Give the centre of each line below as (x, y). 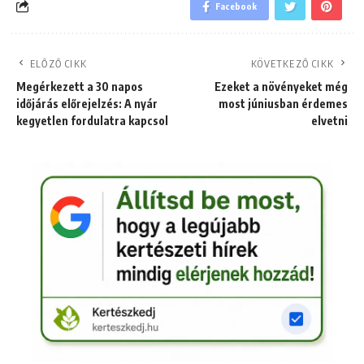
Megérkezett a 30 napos (80, 86)
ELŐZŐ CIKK (58, 63)
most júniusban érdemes (283, 103)
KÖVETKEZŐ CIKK (292, 63)
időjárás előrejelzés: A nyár (87, 103)
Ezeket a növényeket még (281, 86)
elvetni (329, 120)
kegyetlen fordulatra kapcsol (92, 120)
